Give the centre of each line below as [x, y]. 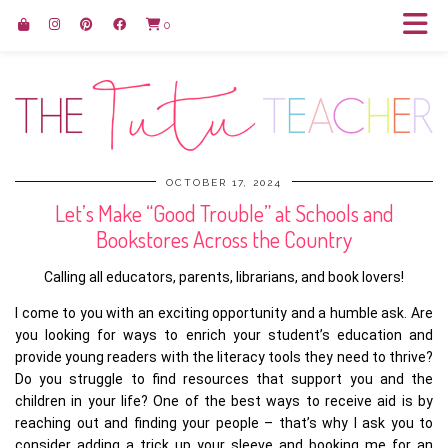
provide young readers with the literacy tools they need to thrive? [224, 357]
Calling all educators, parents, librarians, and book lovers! [224, 277]
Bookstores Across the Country [224, 239]
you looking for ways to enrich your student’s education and [224, 335]
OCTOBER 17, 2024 [224, 183]
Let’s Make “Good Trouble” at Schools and [224, 213]
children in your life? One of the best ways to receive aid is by [224, 401]
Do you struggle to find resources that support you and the [224, 379]
